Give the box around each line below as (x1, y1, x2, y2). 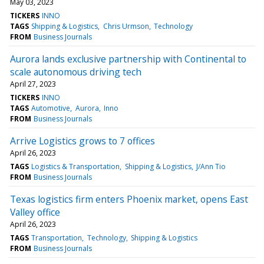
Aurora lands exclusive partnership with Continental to (10, 52, 246, 65)
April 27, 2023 (10, 78, 56, 89)
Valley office (10, 205, 60, 219)
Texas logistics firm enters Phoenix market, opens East (10, 192, 248, 206)
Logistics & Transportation (31, 161, 120, 171)
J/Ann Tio (196, 161, 226, 171)
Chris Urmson (103, 21, 149, 31)
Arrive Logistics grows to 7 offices (10, 134, 155, 147)
